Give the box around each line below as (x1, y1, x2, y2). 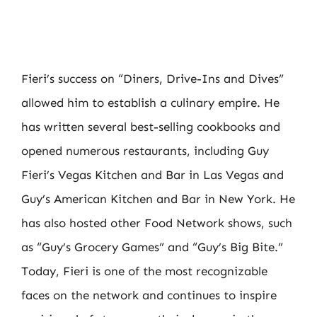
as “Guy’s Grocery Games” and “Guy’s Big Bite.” (21, 240, 283, 254)
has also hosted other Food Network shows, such (21, 216, 292, 230)
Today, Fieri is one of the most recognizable (21, 264, 267, 278)
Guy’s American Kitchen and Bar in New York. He (21, 192, 295, 206)
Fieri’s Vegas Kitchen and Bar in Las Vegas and (21, 168, 284, 182)
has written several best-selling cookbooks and (21, 120, 280, 134)
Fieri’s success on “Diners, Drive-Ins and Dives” (21, 71, 284, 86)
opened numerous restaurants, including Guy (21, 144, 269, 158)
